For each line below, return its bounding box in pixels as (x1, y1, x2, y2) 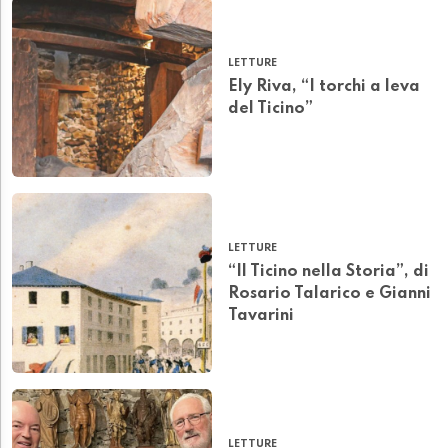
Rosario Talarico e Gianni (228, 286, 431, 303)
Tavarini (228, 308, 294, 325)
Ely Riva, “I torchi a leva (228, 79, 420, 96)
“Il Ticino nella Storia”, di (228, 264, 429, 281)
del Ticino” (228, 101, 313, 118)
